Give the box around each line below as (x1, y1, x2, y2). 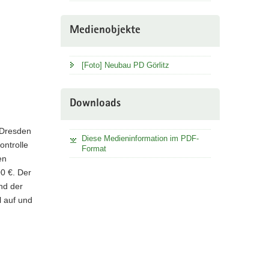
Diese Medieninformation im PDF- (81, 134, 199, 144)
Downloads (69, 98, 121, 110)
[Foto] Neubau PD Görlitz (81, 61, 169, 70)
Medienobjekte (69, 25, 141, 37)
